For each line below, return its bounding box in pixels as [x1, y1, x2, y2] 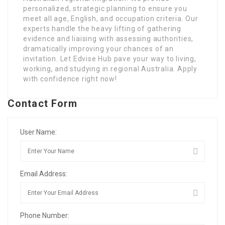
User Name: [20, 128, 57, 137]
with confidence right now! [23, 75, 117, 83]
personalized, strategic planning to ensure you [23, 5, 187, 13]
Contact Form [8, 97, 78, 110]
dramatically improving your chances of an [23, 45, 174, 53]
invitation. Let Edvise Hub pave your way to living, [23, 55, 196, 63]
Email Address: [20, 170, 67, 178]
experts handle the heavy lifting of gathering [23, 25, 181, 33]
